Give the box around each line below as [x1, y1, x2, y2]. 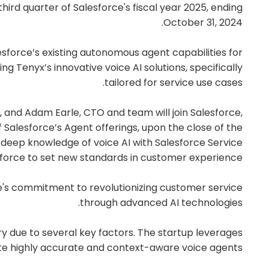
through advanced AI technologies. [80, 195, 243, 210]
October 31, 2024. [163, 15, 243, 29]
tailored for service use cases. [104, 75, 243, 89]
